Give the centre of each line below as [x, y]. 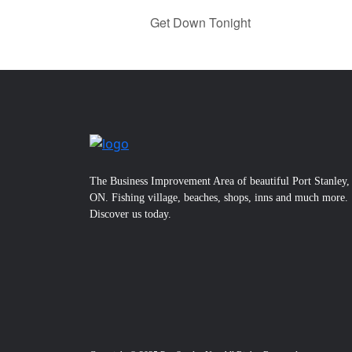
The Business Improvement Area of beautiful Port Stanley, [220, 181]
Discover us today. [130, 214]
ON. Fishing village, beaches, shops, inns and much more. [219, 197]
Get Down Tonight [199, 22]
